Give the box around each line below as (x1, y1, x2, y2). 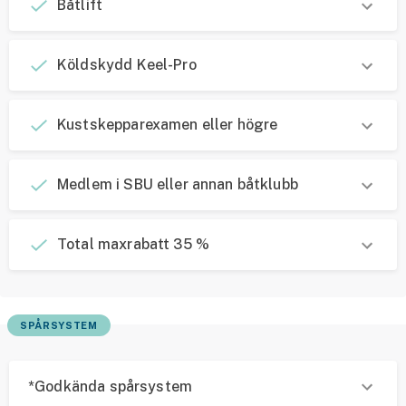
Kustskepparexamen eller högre (57, 116, 278, 133)
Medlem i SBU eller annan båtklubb (57, 176, 298, 193)
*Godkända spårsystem (28, 377, 192, 395)
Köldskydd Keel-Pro (57, 56, 197, 73)
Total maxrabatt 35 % (57, 236, 209, 253)
